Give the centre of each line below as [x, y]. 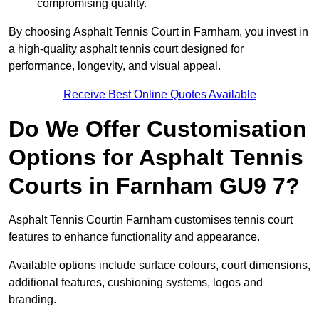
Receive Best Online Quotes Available [159, 95]
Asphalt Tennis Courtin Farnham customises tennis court [151, 220]
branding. [32, 300]
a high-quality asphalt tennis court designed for [126, 49]
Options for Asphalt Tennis [156, 158]
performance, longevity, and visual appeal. [115, 66]
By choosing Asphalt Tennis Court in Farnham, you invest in [158, 32]
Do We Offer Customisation [158, 129]
